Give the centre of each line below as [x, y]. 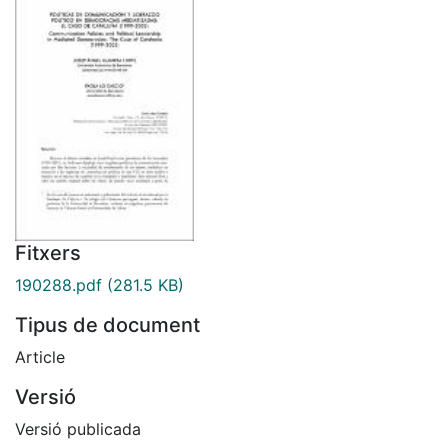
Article [40, 356]
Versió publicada [78, 428]
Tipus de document [107, 324]
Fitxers [48, 252]
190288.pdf [58, 284]
